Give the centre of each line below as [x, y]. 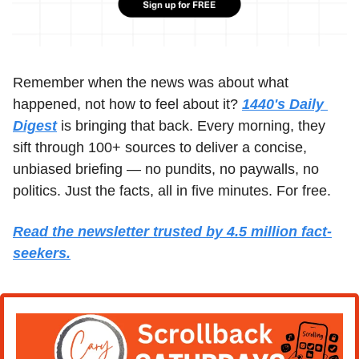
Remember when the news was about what [151, 82]
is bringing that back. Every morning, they [191, 125]
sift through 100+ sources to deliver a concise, [160, 147]
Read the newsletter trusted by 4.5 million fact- [172, 231]
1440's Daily [283, 104]
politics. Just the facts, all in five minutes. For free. [172, 190]
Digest [35, 125]
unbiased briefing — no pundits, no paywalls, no [166, 169]
